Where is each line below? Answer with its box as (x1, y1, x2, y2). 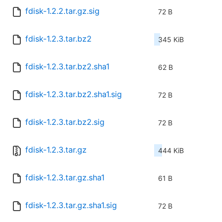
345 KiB (158, 35, 184, 44)
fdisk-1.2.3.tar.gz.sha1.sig (25, 200, 117, 211)
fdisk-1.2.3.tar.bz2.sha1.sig (25, 89, 122, 100)
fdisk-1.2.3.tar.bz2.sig (25, 117, 105, 127)
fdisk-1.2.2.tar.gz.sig (25, 6, 100, 16)
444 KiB (158, 146, 184, 155)
